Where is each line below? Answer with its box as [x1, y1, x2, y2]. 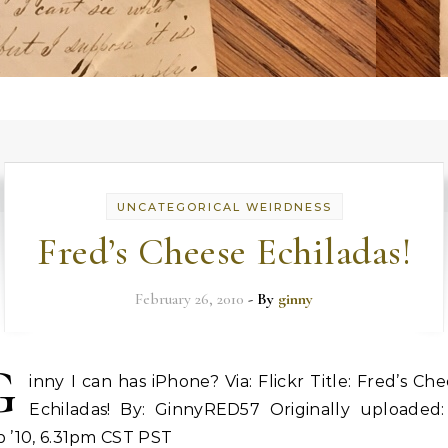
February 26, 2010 [135, 289, 244, 309]
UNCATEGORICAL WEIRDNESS [116, 200, 332, 214]
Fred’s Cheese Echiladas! [37, 229, 411, 275]
